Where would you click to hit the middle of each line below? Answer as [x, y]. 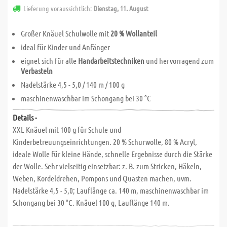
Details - [25, 117]
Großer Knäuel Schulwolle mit [66, 33]
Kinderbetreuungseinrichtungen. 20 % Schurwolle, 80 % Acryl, [105, 142]
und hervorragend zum [179, 61]
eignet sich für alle [49, 61]
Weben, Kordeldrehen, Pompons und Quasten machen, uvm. [102, 178]
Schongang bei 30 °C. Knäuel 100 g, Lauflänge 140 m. [91, 202]
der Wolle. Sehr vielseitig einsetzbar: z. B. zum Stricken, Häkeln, [107, 166]
